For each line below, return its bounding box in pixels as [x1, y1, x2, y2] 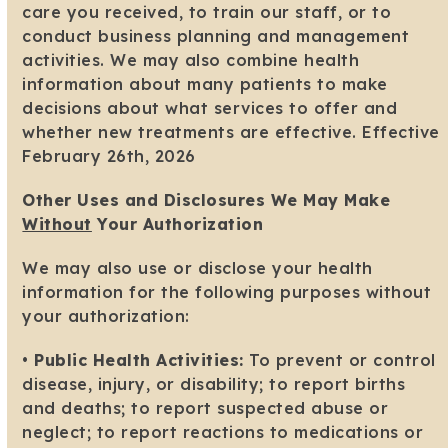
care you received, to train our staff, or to [22, 2, 392, 23]
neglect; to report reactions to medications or [22, 422, 424, 443]
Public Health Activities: [34, 350, 244, 371]
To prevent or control [243, 350, 436, 371]
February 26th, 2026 [22, 146, 196, 167]
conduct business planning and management [22, 26, 410, 47]
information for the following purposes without [22, 282, 432, 303]
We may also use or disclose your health [22, 258, 373, 279]
